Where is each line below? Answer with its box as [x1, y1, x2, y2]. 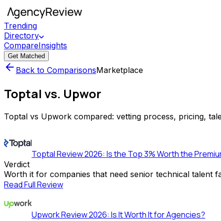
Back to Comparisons [16, 65, 96, 75]
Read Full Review [4, 179, 63, 190]
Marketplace [96, 65, 143, 75]
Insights [38, 40, 67, 50]
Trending [4, 21, 37, 31]
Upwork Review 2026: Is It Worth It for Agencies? [32, 209, 205, 220]
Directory [4, 31, 39, 40]
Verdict [4, 159, 30, 169]
